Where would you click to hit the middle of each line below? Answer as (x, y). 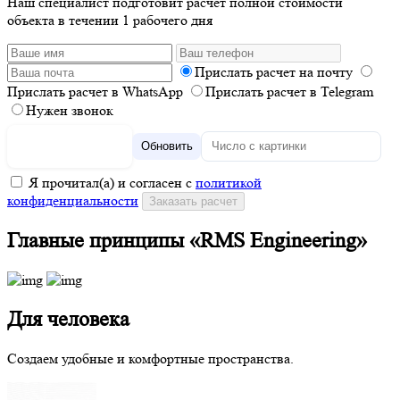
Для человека (68, 320)
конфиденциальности (73, 201)
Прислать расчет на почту (274, 71)
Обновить (167, 146)
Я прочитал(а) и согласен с (112, 183)
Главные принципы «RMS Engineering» (187, 241)
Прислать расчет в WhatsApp (95, 91)
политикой (229, 183)
